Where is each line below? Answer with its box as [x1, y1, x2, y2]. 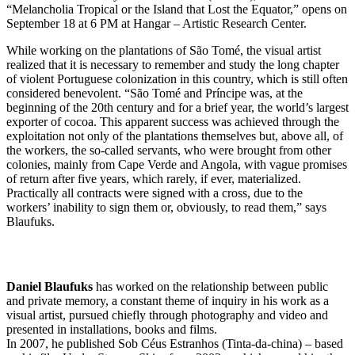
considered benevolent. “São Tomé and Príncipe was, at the [6, 86, 303, 100]
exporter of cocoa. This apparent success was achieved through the [6, 114, 339, 128]
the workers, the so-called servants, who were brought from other [6, 143, 331, 157]
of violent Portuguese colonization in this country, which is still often [6, 71, 348, 86]
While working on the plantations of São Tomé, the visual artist [6, 43, 321, 57]
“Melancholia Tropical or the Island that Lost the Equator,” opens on [6, 2, 347, 16]
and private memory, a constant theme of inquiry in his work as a [6, 293, 329, 307]
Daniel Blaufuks [6, 279, 93, 293]
